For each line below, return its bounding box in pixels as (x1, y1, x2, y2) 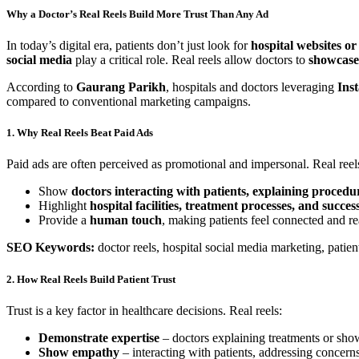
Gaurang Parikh (76, 80, 166, 95)
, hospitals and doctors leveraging (166, 80, 337, 95)
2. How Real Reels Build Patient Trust (6, 272, 175, 285)
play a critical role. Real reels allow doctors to (72, 53, 309, 67)
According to (6, 80, 76, 95)
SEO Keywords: (6, 240, 95, 255)
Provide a (38, 213, 90, 228)
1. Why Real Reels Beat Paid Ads (6, 127, 153, 139)
